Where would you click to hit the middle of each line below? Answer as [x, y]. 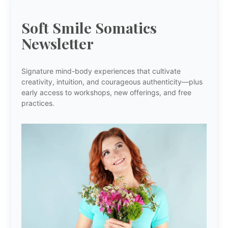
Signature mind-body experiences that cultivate [101, 71]
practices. [38, 103]
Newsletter [58, 43]
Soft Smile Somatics [89, 27]
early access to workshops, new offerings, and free [107, 93]
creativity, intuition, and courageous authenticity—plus [112, 82]
